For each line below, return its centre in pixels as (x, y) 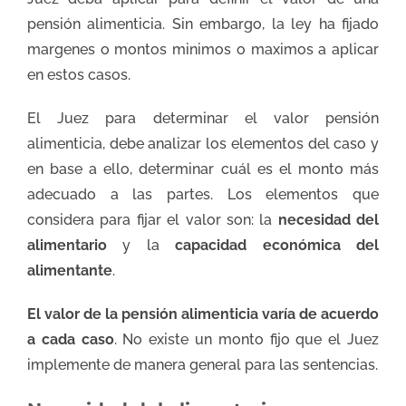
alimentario (75, 245)
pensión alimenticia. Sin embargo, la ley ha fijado (203, 24)
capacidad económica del (277, 245)
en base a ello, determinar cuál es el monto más (203, 169)
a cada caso (71, 339)
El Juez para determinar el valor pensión (203, 118)
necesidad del (328, 219)
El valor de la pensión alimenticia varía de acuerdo (203, 314)
